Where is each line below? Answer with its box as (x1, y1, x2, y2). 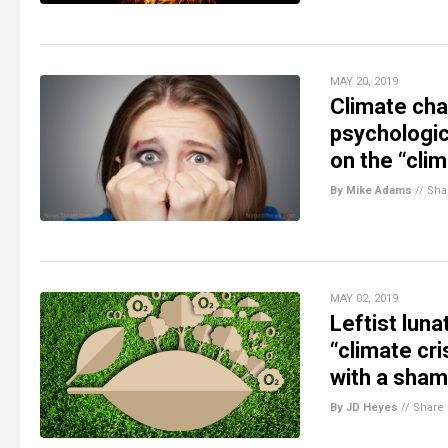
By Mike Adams (330, 183, 412, 197)
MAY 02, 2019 (330, 291, 398, 305)
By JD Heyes (330, 400, 398, 414)
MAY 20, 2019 (330, 74, 398, 88)
